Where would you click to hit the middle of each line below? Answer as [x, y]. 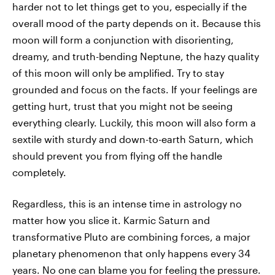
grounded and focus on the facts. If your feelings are [135, 89]
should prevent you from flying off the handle [117, 156]
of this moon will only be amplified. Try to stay [118, 73]
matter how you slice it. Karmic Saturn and [111, 220]
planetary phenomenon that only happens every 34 [131, 253]
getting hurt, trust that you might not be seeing [122, 106]
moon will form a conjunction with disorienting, [123, 40]
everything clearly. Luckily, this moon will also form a [134, 122]
